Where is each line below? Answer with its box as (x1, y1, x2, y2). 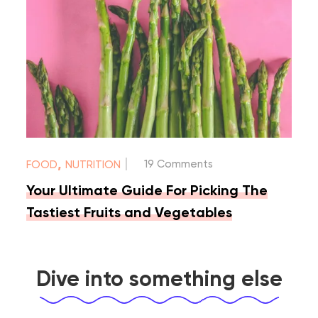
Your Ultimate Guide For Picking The (26, 184, 268, 199)
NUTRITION (65, 159, 121, 170)
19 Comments (144, 158, 214, 170)
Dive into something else (35, 269, 283, 291)
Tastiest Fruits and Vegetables (26, 206, 233, 221)
